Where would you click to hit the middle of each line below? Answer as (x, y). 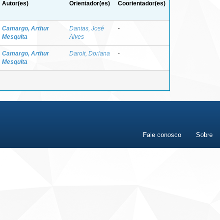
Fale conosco (162, 135)
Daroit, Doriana (90, 53)
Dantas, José (87, 28)
